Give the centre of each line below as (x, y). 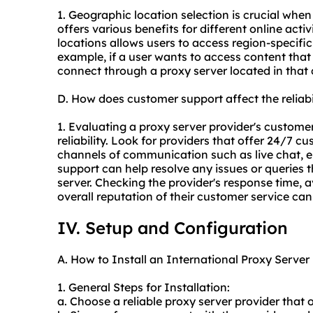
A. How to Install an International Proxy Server (183, 260)
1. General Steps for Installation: (144, 287)
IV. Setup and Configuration (173, 228)
